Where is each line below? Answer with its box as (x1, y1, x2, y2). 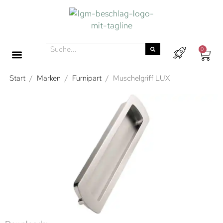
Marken (37, 73, 61, 83)
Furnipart (72, 73, 102, 83)
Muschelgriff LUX (113, 73, 170, 83)
